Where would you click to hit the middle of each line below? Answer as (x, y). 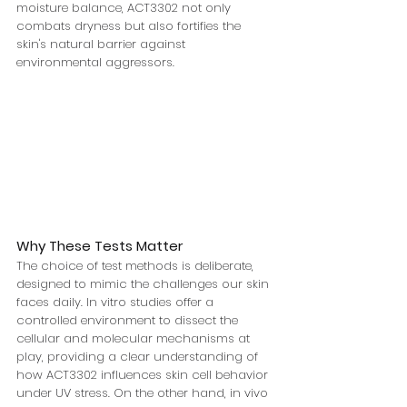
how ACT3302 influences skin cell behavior (144, 375)
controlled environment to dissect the (129, 320)
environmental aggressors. (95, 63)
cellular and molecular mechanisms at (135, 338)
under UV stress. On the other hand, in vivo (144, 393)
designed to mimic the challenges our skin (144, 284)
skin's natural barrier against (103, 45)
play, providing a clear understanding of (139, 357)
